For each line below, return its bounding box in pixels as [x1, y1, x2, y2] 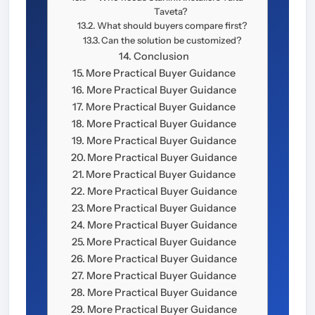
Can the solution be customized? [101, 34, 242, 46]
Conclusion [133, 50, 189, 63]
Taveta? [153, 6, 187, 18]
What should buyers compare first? [96, 20, 247, 32]
